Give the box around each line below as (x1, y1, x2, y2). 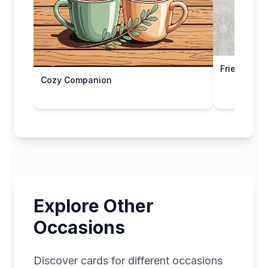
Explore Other (33, 194, 154, 217)
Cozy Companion (41, 75, 112, 86)
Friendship (220, 63, 264, 74)
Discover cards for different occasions (33, 254, 223, 267)
